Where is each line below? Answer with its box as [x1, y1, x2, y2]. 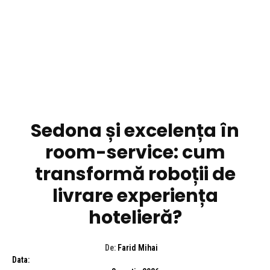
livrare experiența [52, 183, 218, 209]
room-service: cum [45, 139, 225, 165]
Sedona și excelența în [31, 118, 239, 143]
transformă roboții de [34, 161, 236, 187]
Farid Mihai [117, 242, 158, 253]
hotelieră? [88, 204, 182, 230]
